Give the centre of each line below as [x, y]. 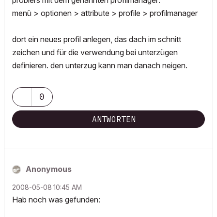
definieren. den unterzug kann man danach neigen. [100, 65]
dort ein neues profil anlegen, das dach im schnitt [97, 39]
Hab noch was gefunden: [56, 200]
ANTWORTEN [114, 119]
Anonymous [49, 169]
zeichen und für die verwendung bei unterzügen [95, 52]
